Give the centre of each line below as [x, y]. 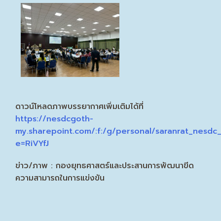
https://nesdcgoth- [55, 119]
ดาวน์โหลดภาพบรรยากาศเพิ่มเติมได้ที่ [80, 106]
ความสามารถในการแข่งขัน [60, 178]
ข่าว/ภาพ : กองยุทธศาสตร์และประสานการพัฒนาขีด [105, 166]
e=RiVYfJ [32, 143]
